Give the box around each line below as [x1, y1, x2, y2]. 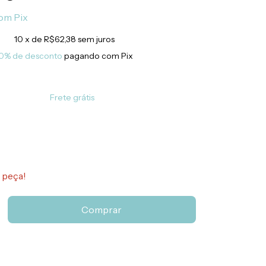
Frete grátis [50, 92, 95, 103]
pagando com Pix [62, 50, 134, 61]
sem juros [77, 34, 115, 45]
